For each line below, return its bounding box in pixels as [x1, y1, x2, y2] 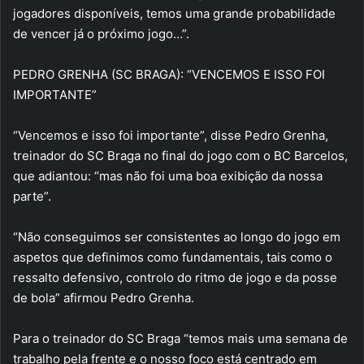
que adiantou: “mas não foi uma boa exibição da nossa [13, 168, 323, 184]
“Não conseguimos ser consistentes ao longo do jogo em [13, 229, 340, 245]
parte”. [13, 188, 51, 204]
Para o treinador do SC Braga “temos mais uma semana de [13, 331, 348, 346]
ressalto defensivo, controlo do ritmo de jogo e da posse [13, 270, 337, 285]
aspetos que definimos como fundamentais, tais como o [13, 249, 332, 265]
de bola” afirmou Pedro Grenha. [13, 290, 194, 305]
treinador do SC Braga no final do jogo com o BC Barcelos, [13, 148, 348, 163]
